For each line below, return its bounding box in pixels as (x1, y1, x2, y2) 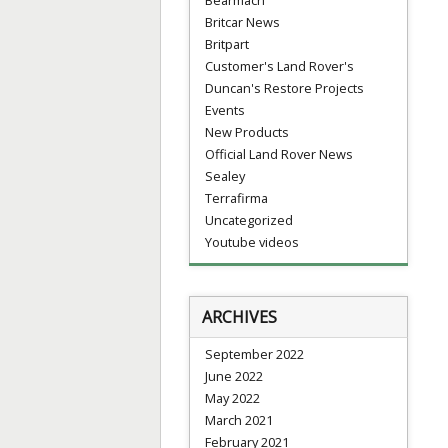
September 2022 (205, 344, 304, 363)
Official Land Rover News (205, 144, 353, 163)
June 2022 (205, 366, 263, 385)
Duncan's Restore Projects (205, 78, 364, 97)
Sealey (205, 166, 245, 185)
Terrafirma (205, 188, 268, 207)
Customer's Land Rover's (205, 56, 354, 75)
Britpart (205, 34, 249, 53)
